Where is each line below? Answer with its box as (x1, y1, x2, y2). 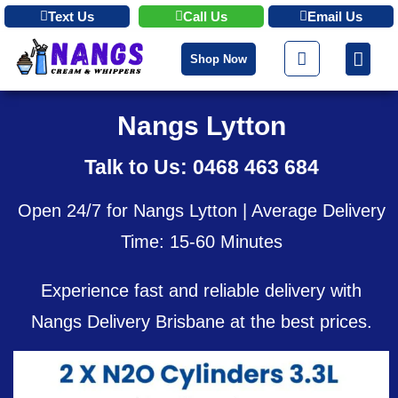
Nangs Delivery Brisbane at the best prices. (30, 312, 372, 331)
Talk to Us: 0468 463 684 (84, 155, 319, 179)
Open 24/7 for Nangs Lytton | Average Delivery (17, 201, 386, 220)
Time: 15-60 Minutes (120, 232, 283, 251)
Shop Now (190, 52, 248, 66)
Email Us (306, 9, 362, 24)
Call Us (182, 9, 227, 24)
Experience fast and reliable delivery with (41, 281, 362, 300)
